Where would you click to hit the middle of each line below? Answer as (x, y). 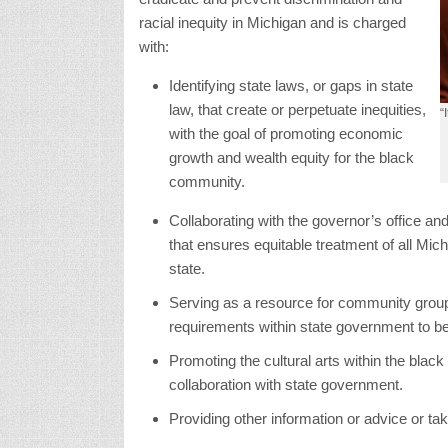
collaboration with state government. (285, 384)
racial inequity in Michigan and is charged (272, 22)
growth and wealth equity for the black (291, 157)
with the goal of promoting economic (285, 133)
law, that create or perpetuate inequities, (297, 109)
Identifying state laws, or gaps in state (290, 85)
